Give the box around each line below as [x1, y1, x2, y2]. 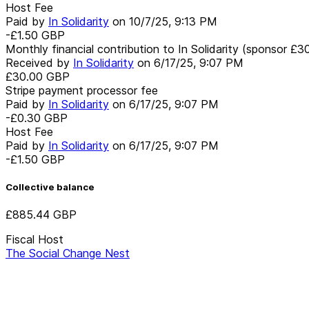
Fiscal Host [6, 232, 63, 247]
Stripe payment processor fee [6, 83, 158, 97]
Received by [6, 55, 73, 70]
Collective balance [6, 181, 94, 192]
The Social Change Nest [6, 246, 130, 261]
